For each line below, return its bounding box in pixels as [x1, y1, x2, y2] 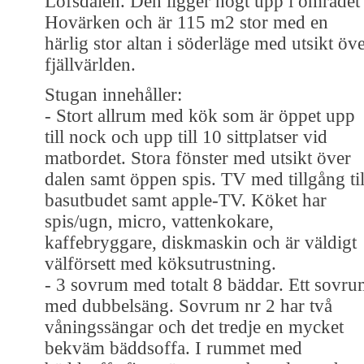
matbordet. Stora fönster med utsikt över [45, 147, 351, 168]
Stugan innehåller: [45, 84, 182, 105]
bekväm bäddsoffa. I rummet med [45, 337, 302, 358]
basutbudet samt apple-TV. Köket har [45, 189, 327, 210]
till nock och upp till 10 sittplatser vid [45, 126, 327, 147]
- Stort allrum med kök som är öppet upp [45, 105, 355, 126]
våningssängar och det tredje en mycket [45, 316, 344, 337]
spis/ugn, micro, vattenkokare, [45, 210, 274, 232]
